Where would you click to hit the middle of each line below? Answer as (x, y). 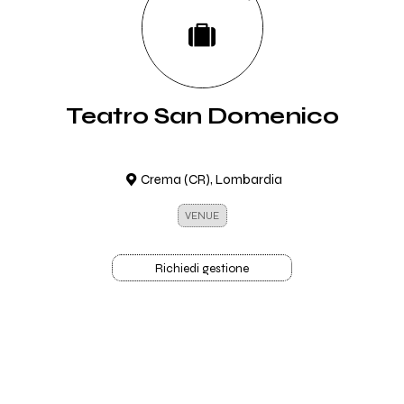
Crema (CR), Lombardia (211, 179)
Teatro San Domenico (202, 116)
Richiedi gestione (202, 269)
